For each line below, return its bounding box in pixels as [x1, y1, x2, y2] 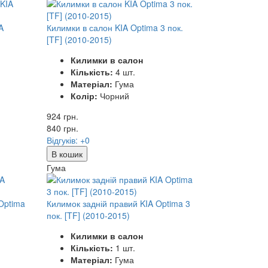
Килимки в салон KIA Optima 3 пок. [47, 21, 184, 33]
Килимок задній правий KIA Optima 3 [47, 197, 191, 209]
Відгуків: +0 [47, 133, 90, 146]
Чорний [98, 89, 130, 102]
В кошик [51, 147, 83, 160]
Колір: [71, 89, 98, 102]
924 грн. [47, 109, 79, 122]
